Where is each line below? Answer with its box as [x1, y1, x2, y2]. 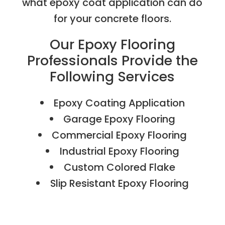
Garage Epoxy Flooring [63, 111, 176, 126]
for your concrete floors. [53, 11, 171, 26]
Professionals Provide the [27, 51, 198, 70]
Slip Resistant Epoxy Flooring [50, 176, 189, 190]
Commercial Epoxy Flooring [52, 128, 187, 142]
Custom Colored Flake [63, 160, 175, 174]
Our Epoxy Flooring [49, 35, 175, 54]
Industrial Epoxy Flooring [59, 144, 179, 158]
